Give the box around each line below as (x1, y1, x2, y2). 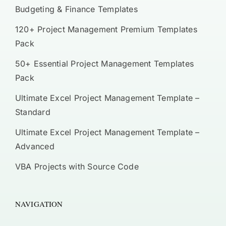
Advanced (15, 141, 54, 151)
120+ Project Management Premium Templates (15, 24, 197, 34)
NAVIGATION (15, 198, 63, 209)
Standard (15, 106, 50, 117)
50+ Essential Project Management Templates (15, 58, 194, 69)
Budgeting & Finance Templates (15, 4, 138, 14)
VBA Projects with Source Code (15, 161, 139, 172)
